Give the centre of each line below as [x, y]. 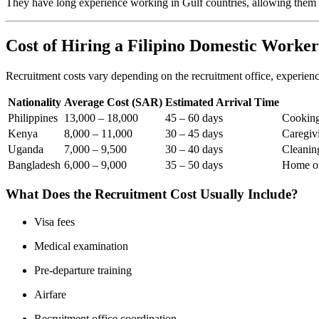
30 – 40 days [194, 149]
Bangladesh [34, 164]
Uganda [26, 149]
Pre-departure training [83, 271]
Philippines [33, 117]
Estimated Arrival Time [222, 102]
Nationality [35, 102]
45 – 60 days [194, 117]
